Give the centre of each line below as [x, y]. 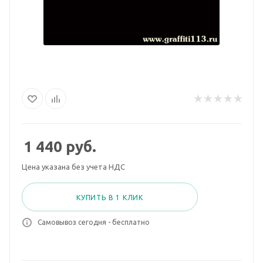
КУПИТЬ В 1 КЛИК [110, 198]
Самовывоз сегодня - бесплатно [94, 222]
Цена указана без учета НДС [73, 167]
